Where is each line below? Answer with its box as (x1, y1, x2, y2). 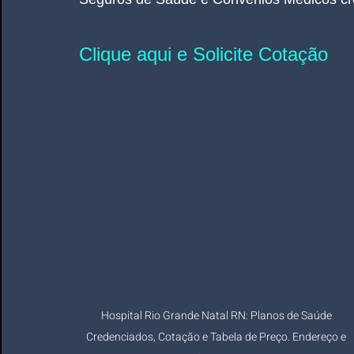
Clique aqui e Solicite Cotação (79, 43, 328, 65)
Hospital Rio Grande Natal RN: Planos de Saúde (100, 307, 334, 325)
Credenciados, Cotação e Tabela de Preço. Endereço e (86, 329, 348, 346)
